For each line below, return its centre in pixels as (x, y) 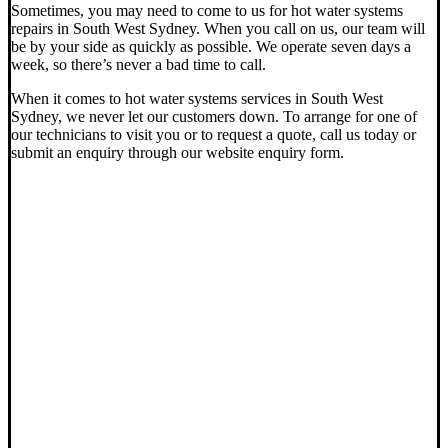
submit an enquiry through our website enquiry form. (177, 152)
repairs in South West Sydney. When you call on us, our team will (218, 28)
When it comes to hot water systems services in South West (197, 98)
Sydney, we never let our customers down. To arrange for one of (214, 116)
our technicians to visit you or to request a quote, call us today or (213, 134)
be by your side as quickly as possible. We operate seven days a (211, 46)
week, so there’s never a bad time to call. (138, 64)
